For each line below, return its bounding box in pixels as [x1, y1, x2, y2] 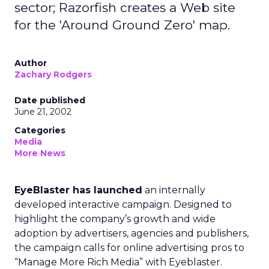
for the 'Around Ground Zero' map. [14, 17, 230, 32]
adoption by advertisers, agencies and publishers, [14, 228, 249, 239]
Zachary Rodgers [14, 69, 92, 80]
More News [14, 148, 65, 159]
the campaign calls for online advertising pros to [14, 242, 244, 253]
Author [14, 58, 47, 68]
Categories [14, 125, 65, 136]
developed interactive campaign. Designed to [14, 199, 232, 210]
